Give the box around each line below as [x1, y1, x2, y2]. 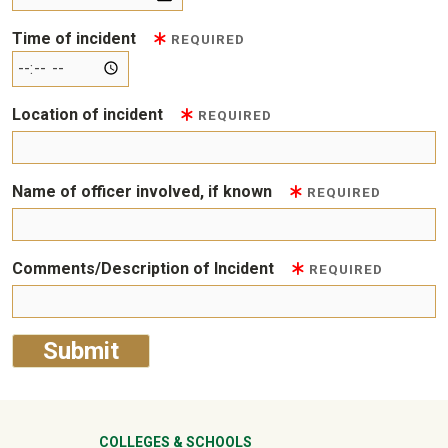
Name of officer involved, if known [12, 182, 276, 202]
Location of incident [12, 105, 167, 125]
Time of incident [12, 29, 140, 49]
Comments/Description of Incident [12, 259, 278, 279]
